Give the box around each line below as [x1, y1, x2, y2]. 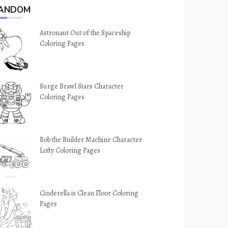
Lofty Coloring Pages [40, 146, 101, 155]
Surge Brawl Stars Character [40, 81, 124, 91]
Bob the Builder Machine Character [40, 135, 142, 145]
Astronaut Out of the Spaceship [40, 28, 131, 38]
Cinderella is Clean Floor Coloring [40, 188, 139, 198]
